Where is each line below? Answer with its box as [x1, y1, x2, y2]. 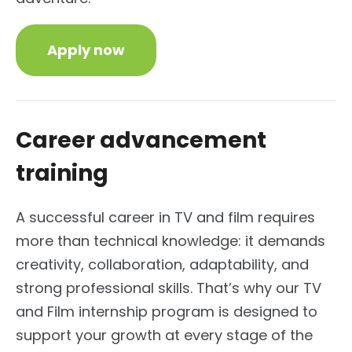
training [16, 157, 108, 189]
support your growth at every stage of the [16, 324, 313, 345]
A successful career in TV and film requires [16, 207, 315, 227]
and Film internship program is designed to [16, 301, 317, 321]
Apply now [47, 39, 125, 60]
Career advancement [16, 124, 266, 156]
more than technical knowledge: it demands [16, 230, 325, 251]
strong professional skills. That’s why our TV [16, 277, 321, 298]
